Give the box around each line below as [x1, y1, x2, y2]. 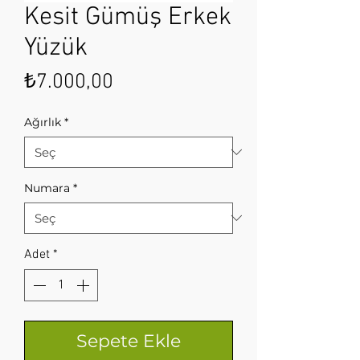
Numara [24, 180, 70, 195]
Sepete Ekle [76, 329, 181, 352]
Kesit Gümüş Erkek [24, 2, 231, 33]
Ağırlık [24, 114, 61, 129]
